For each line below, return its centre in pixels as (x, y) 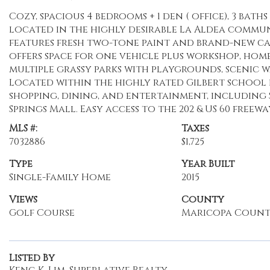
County (202, 199)
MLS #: (23, 128)
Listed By (32, 258)
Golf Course (42, 213)
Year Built (208, 164)
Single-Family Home (60, 177)
